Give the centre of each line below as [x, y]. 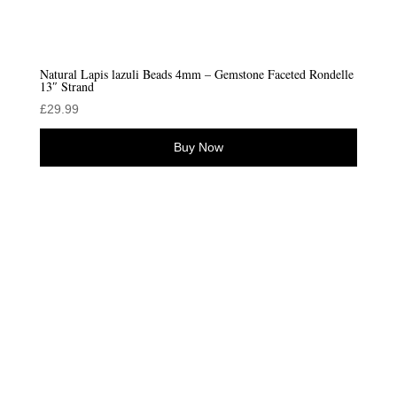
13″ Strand [66, 87]
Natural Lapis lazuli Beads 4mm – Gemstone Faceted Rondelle [196, 74]
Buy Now [198, 148]
